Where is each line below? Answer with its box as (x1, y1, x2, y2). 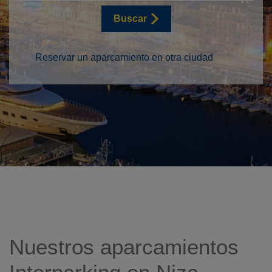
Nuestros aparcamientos (9, 235, 239, 259)
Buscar (113, 13, 147, 24)
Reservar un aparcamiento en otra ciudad (35, 52, 213, 63)
